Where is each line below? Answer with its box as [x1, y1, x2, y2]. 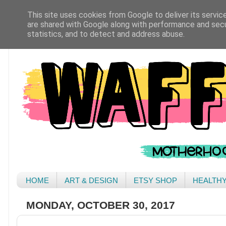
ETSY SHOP [134, 176, 178, 185]
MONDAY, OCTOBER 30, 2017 [26, 199, 176, 211]
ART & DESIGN [65, 176, 119, 185]
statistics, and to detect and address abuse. [27, 29, 185, 39]
